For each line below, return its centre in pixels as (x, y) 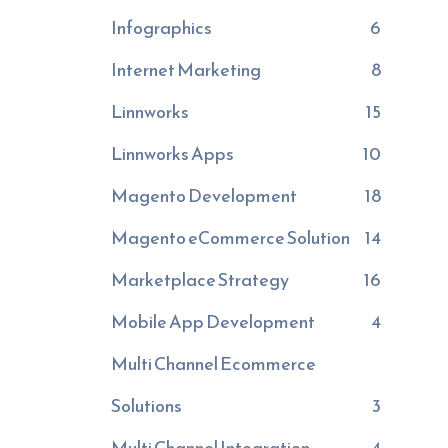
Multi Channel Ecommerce (213, 363)
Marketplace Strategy (199, 279)
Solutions (146, 405)
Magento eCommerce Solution (230, 237)
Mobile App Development (212, 321)
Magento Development (203, 195)
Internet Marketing (185, 69)
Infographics (161, 27)
